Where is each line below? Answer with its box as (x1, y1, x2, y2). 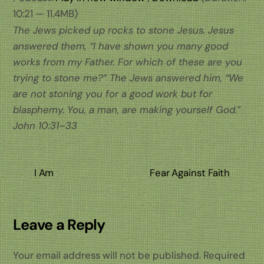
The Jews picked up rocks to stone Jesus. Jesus (13, 23, 235, 37)
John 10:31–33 (13, 118, 78, 132)
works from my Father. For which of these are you (13, 55, 243, 68)
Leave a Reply (13, 215, 105, 235)
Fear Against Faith (149, 166, 230, 180)
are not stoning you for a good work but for (13, 87, 213, 100)
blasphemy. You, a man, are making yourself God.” (13, 103, 241, 116)
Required (203, 249, 246, 262)
